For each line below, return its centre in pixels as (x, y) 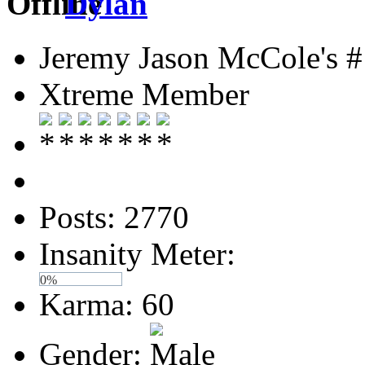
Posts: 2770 (114, 218)
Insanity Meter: (137, 254)
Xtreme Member (144, 95)
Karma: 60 (107, 305)
